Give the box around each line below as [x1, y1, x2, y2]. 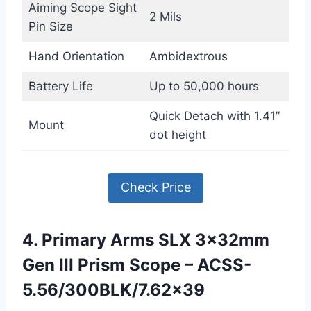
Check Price [120, 180, 191, 195]
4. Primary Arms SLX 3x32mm [22, 229, 269, 250]
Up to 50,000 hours [149, 79, 259, 94]
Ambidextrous [149, 49, 228, 64]
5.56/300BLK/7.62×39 [22, 279, 205, 300]
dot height [149, 128, 206, 142]
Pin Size [28, 19, 73, 34]
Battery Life [28, 79, 93, 94]
